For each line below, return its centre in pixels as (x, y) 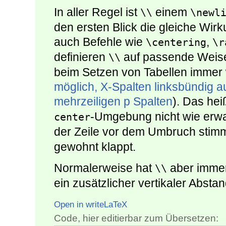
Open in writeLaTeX (91, 204)
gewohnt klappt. (95, 147)
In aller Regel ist (97, 12)
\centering (176, 42)
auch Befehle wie (100, 42)
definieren (81, 57)
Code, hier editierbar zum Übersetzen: (136, 218)
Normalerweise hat (104, 168)
